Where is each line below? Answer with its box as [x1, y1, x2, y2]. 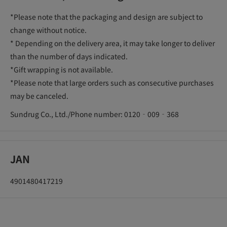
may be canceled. [10, 91, 68, 101]
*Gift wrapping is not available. [10, 64, 113, 75]
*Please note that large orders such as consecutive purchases [10, 78, 214, 88]
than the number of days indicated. [10, 51, 128, 62]
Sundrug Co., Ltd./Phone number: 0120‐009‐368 [10, 109, 179, 120]
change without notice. [10, 25, 87, 35]
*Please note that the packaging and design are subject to [10, 12, 203, 22]
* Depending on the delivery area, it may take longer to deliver [10, 38, 215, 49]
